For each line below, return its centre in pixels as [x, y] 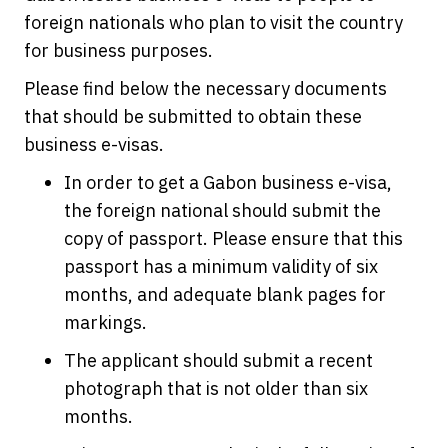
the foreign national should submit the [222, 210]
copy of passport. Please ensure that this [233, 238]
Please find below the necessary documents [205, 88]
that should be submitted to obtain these [193, 116]
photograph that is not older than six [216, 388]
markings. [105, 322]
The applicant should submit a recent [218, 360]
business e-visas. [94, 144]
